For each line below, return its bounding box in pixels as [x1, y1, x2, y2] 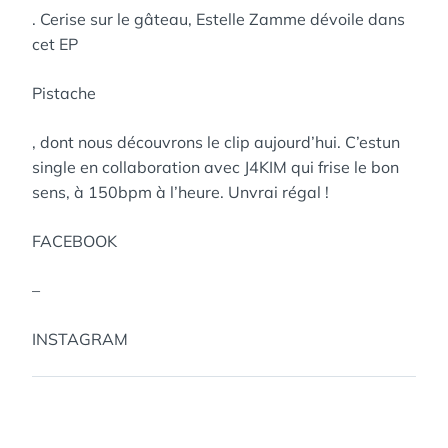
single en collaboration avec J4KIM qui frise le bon [32, 157, 399, 177]
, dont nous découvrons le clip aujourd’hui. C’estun [32, 132, 400, 152]
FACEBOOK [32, 231, 117, 251]
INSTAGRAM [32, 329, 128, 349]
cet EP [32, 34, 78, 54]
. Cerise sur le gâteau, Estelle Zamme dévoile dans [32, 9, 405, 29]
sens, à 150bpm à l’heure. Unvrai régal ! [32, 182, 329, 202]
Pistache [32, 83, 96, 103]
